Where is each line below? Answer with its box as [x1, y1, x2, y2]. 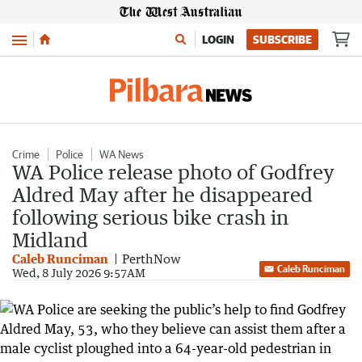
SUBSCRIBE [253, 33, 312, 46]
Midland [12, 228, 88, 251]
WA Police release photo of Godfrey [12, 160, 335, 183]
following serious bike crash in [12, 205, 288, 229]
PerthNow [122, 251, 181, 266]
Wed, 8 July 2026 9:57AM [12, 266, 145, 280]
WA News [99, 148, 144, 161]
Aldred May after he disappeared [12, 183, 313, 206]
